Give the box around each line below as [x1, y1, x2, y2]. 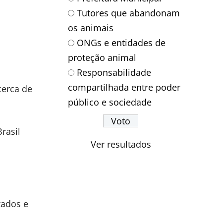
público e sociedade [68, 96, 152, 108]
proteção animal [68, 51, 137, 63]
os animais [68, 21, 114, 34]
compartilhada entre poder [68, 81, 181, 93]
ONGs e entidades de [77, 36, 166, 49]
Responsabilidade [77, 66, 152, 78]
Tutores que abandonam [77, 6, 180, 19]
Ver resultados [90, 138, 151, 150]
